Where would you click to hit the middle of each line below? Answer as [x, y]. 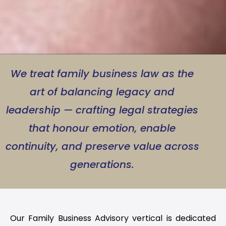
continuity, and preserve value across [102, 147]
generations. [102, 165]
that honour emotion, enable [102, 128]
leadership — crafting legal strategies [102, 110]
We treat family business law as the [102, 74]
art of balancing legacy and [102, 92]
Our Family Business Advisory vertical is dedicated [113, 218]
